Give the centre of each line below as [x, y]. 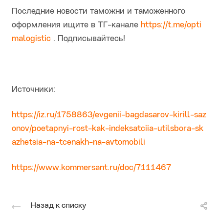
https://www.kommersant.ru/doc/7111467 [91, 168]
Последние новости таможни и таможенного [99, 12]
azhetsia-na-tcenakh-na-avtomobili [78, 143]
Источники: [33, 90]
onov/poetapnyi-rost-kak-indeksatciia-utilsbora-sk [108, 129]
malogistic [31, 39]
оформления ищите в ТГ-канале [76, 25]
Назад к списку [58, 206]
